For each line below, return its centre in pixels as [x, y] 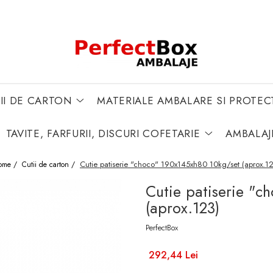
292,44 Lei [173, 255]
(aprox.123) [183, 208]
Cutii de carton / [50, 165]
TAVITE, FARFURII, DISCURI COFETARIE [103, 134]
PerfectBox [162, 228]
